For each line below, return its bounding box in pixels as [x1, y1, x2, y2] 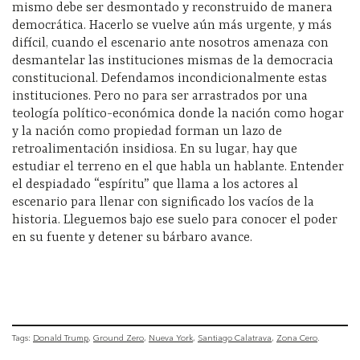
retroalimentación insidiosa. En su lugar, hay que [12, 142, 297, 157]
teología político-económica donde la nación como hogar [12, 107, 344, 122]
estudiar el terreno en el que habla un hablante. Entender [12, 160, 344, 175]
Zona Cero [276, 332, 317, 343]
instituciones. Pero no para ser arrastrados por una [12, 89, 308, 104]
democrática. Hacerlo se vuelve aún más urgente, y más [12, 18, 332, 34]
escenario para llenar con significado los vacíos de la [12, 195, 314, 211]
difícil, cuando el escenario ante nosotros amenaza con [12, 36, 329, 51]
